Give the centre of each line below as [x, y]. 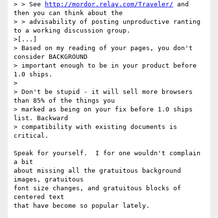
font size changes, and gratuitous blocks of [97, 188]
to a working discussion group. [72, 31]
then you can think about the [68, 13]
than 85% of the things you [66, 101]
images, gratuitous [49, 180]
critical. [31, 136]
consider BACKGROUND [53, 57]
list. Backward [43, 118]
